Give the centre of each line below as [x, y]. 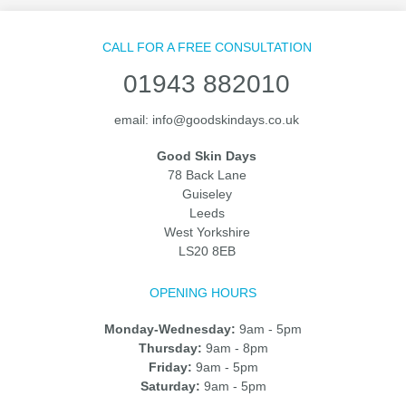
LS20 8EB [207, 251]
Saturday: [170, 386]
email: [134, 119]
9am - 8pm [235, 348]
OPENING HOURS [203, 292]
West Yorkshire [207, 232]
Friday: [170, 367]
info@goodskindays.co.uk [226, 119]
